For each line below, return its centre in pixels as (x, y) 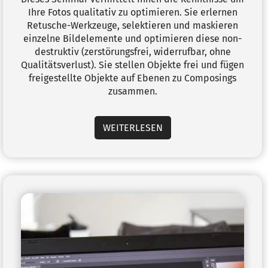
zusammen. (133, 91)
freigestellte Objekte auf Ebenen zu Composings (133, 78)
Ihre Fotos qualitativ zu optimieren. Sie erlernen (133, 12)
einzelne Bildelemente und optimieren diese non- (133, 39)
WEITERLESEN (133, 128)
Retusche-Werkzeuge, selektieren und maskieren (133, 25)
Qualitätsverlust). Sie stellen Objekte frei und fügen (133, 65)
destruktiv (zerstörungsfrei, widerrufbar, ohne (133, 52)
